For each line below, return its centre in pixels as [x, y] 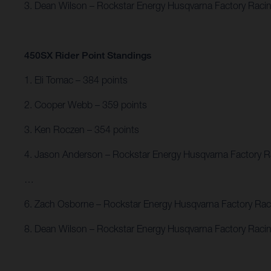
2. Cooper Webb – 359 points [86, 105]
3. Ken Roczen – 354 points [82, 130]
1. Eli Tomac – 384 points [76, 80]
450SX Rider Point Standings [88, 56]
